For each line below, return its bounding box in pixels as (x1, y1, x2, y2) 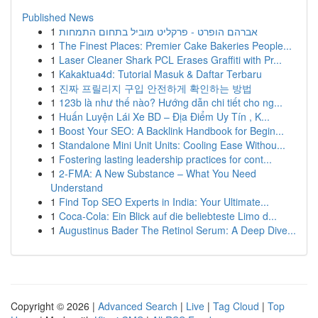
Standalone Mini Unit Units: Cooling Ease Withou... (59, 138, 285, 152)
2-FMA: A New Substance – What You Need (59, 166, 256, 180)
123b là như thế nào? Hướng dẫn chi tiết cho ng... (59, 95, 283, 109)
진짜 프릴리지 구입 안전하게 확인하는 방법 (59, 81, 252, 95)
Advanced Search (98, 299, 177, 313)
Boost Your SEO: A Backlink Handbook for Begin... (59, 124, 284, 138)
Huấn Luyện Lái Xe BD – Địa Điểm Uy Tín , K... (59, 109, 270, 124)
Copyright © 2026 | (11, 299, 98, 313)
